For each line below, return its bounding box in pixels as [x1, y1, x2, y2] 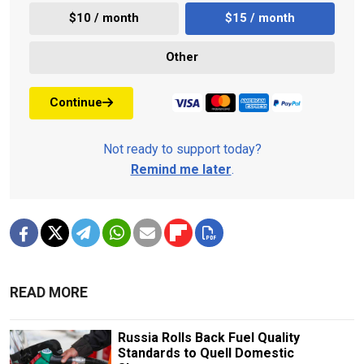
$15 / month [225, 11, 295, 26]
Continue [50, 95, 102, 110]
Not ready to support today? [102, 141, 262, 157]
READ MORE [10, 284, 88, 301]
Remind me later [130, 161, 232, 177]
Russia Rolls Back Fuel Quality [117, 329, 300, 345]
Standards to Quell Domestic [117, 344, 294, 361]
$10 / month [69, 11, 139, 26]
